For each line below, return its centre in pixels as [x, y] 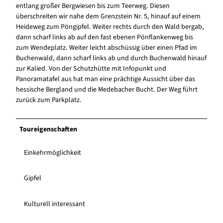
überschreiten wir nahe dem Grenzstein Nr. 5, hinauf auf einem [108, 17]
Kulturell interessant [55, 204]
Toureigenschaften [49, 130]
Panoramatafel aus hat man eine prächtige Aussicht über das [106, 79]
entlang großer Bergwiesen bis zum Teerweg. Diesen [93, 6]
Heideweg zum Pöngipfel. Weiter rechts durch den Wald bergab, [110, 27]
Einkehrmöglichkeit [53, 153]
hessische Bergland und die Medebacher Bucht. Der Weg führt [107, 90]
